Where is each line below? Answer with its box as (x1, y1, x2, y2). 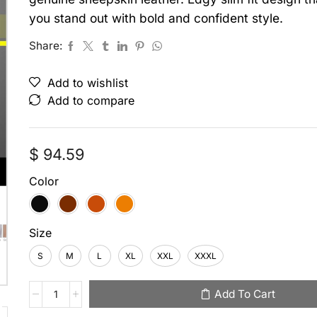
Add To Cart (214, 287, 275, 301)
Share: (28, 39, 62, 52)
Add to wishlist (47, 76, 128, 90)
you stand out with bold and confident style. (28, 11, 283, 25)
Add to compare (47, 93, 134, 108)
